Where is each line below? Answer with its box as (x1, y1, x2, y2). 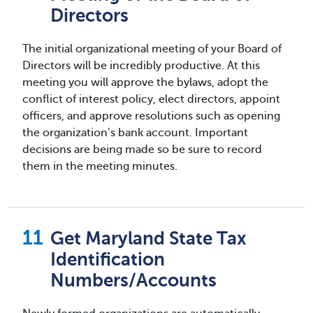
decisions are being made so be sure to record (22, 143, 262, 156)
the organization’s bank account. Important (22, 126, 248, 139)
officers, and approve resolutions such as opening (22, 109, 280, 122)
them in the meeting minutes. (22, 159, 177, 173)
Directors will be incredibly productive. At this (22, 59, 260, 72)
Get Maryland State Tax (50, 228, 247, 249)
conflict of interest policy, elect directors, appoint (22, 92, 280, 105)
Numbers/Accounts (50, 270, 217, 291)
